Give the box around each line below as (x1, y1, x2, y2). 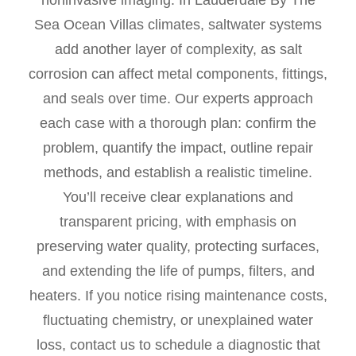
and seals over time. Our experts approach (43, 91, 313, 106)
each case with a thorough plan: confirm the (40, 115, 316, 131)
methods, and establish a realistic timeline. (44, 164, 312, 180)
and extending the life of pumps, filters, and (41, 263, 315, 279)
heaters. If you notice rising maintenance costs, (29, 288, 327, 304)
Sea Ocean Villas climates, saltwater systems (34, 17, 322, 33)
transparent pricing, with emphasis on (60, 214, 296, 230)
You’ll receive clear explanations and (63, 189, 293, 205)
